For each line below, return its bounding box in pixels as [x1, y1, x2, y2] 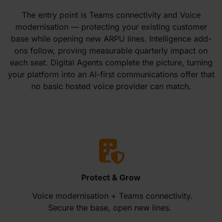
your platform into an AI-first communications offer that [7, 69, 215, 79]
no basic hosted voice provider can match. [31, 81, 191, 91]
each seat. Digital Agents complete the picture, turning [9, 57, 213, 67]
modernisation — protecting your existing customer [15, 22, 207, 32]
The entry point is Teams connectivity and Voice [21, 10, 201, 20]
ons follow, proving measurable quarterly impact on [14, 46, 208, 55]
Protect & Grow [81, 172, 141, 182]
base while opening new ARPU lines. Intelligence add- [10, 34, 212, 44]
